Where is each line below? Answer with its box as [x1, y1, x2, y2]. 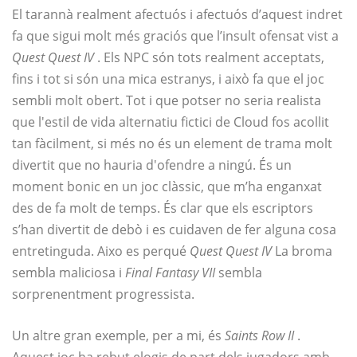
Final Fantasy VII [125, 264, 215, 282]
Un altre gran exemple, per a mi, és [12, 327, 225, 345]
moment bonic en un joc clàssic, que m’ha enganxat [12, 178, 322, 196]
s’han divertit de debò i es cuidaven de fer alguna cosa [12, 221, 336, 239]
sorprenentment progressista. [12, 285, 194, 304]
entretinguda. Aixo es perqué [12, 242, 190, 261]
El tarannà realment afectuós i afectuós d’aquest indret [12, 6, 343, 24]
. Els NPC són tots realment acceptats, [94, 49, 324, 67]
